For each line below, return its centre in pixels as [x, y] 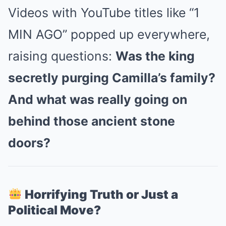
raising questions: [62, 56]
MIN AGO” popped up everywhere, [109, 34]
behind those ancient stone [92, 121]
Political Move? [54, 210]
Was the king [155, 56]
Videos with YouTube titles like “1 [104, 13]
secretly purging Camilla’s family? [112, 78]
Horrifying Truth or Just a [102, 194]
